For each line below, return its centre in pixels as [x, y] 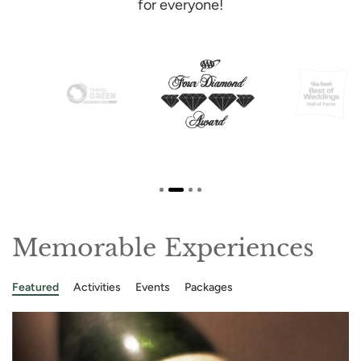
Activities [97, 287]
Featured [35, 287]
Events [153, 287]
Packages [209, 287]
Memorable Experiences [163, 247]
